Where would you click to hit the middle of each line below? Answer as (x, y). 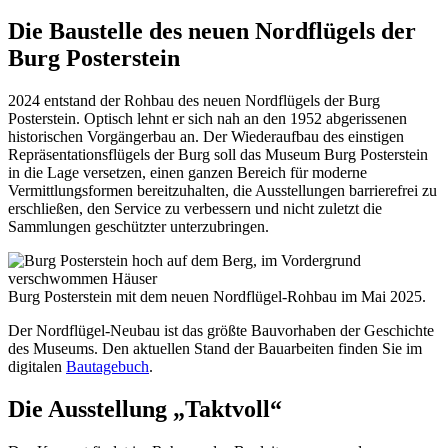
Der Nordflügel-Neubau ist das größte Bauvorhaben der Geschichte (221, 330)
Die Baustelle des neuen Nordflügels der (212, 31)
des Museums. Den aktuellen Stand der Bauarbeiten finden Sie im (215, 348)
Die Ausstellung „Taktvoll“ (145, 408)
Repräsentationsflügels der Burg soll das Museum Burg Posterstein (218, 154)
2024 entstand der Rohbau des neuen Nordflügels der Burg (194, 100)
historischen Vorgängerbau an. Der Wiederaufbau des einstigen (206, 136)
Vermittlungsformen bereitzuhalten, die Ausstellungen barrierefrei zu (222, 190)
